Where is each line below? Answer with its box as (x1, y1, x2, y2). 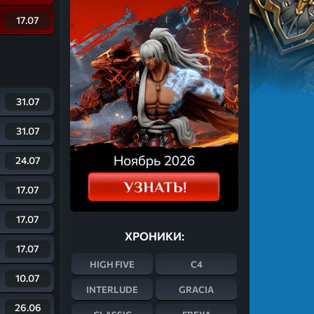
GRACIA (179, 283, 214, 295)
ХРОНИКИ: (124, 229, 184, 243)
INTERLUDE (86, 283, 138, 295)
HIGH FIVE (90, 258, 135, 270)
